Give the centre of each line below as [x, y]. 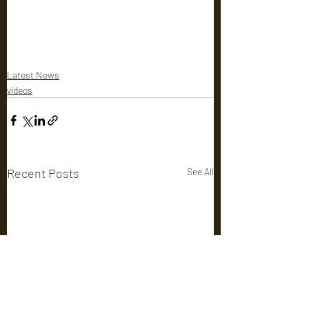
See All [200, 171]
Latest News [33, 74]
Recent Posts [43, 173]
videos [20, 90]
